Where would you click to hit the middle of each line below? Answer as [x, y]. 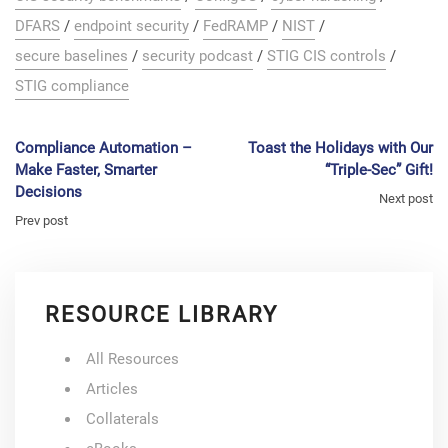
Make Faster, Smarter [86, 169]
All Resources [132, 358]
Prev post [41, 220]
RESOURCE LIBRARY [161, 314]
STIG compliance [72, 85]
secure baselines [71, 55]
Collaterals [122, 418]
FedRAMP [235, 25]
